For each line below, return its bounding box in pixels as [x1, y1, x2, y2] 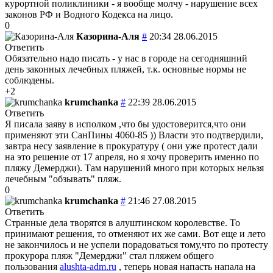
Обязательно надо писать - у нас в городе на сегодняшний [5, 52, 247, 63]
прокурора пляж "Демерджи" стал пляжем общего [5, 250, 214, 261]
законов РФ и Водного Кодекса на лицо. [5, 9, 173, 19]
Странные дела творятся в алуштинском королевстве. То [5, 217, 240, 228]
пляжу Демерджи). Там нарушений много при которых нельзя [5, 162, 264, 173]
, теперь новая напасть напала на [116, 261, 255, 272]
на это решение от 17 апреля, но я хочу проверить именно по [5, 151, 259, 162]
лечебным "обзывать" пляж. [5, 173, 121, 184]
